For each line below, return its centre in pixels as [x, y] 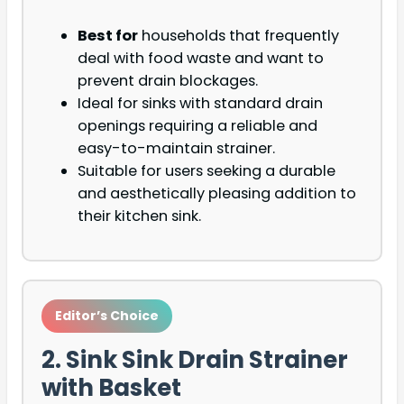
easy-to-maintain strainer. [176, 149]
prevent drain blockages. [168, 81]
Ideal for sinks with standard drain [200, 104]
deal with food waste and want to [201, 59]
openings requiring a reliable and [197, 126]
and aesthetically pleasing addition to [217, 194]
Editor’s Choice [107, 316]
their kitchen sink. [139, 216]
